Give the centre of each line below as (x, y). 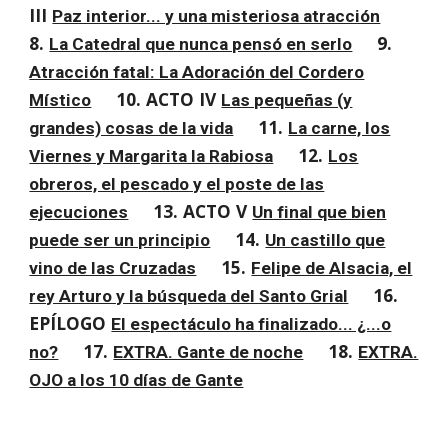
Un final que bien (319, 212)
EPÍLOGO (70, 323)
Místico (60, 100)
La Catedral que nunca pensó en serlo (201, 44)
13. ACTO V (203, 211)
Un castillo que (325, 240)
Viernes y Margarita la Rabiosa (151, 156)
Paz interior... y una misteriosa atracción (216, 16)
